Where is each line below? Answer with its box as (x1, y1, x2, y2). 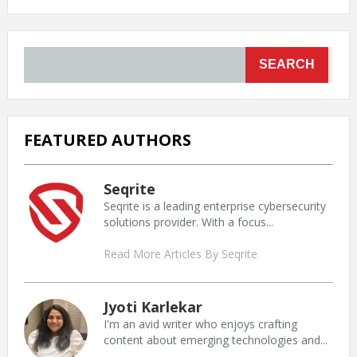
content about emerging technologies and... (103, 331, 328, 347)
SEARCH (259, 57, 316, 72)
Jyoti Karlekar (103, 296, 202, 316)
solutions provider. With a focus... (103, 214, 273, 229)
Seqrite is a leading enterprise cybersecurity (103, 198, 326, 214)
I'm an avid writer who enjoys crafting (103, 316, 297, 331)
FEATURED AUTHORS (23, 128, 191, 151)
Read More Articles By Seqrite (103, 245, 257, 261)
